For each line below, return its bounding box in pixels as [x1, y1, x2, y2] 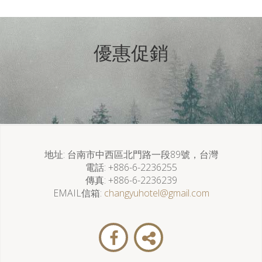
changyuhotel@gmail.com [104, 187, 209, 199]
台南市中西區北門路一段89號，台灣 [67, 148, 218, 161]
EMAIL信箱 [53, 187, 100, 199]
